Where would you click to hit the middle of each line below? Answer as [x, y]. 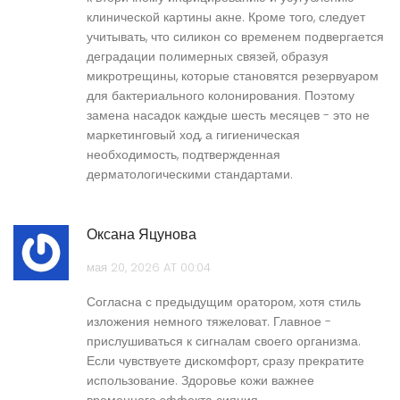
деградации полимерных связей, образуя [208, 57]
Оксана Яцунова [142, 235]
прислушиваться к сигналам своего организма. [224, 342]
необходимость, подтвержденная [183, 155]
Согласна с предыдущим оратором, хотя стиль [224, 302]
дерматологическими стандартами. [190, 175]
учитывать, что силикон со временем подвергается [235, 37]
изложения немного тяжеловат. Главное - [209, 322]
